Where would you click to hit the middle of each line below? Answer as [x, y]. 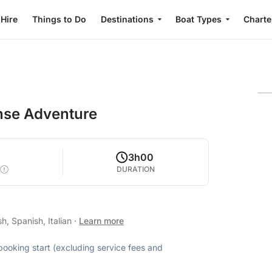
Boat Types [199, 19]
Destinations [127, 19]
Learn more [101, 221]
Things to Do [59, 19]
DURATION [136, 169]
